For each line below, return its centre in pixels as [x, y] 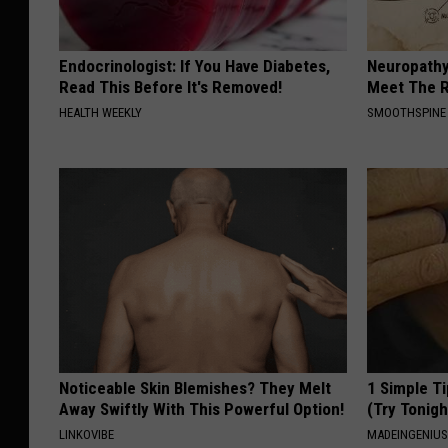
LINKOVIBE [86, 435]
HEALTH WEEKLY [100, 113]
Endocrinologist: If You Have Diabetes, [194, 66]
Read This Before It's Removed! [170, 87]
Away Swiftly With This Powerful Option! [201, 409]
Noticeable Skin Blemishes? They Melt [195, 388]
